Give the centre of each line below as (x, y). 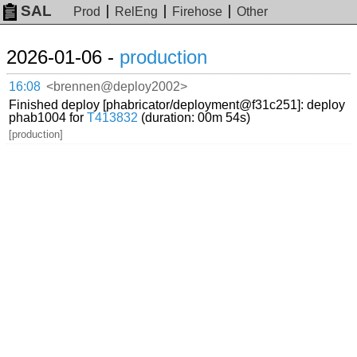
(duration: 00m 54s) (194, 117)
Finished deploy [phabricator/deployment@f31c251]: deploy (177, 104)
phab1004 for (48, 117)
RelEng (137, 12)
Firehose (198, 12)
